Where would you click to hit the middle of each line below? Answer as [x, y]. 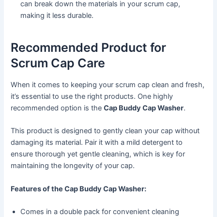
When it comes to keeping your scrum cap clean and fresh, [108, 85]
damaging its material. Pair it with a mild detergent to [97, 143]
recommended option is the [57, 108]
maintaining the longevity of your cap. [73, 166]
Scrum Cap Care [58, 63]
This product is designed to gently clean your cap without [105, 131]
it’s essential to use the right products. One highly [92, 97]
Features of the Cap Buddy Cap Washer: [79, 189]
